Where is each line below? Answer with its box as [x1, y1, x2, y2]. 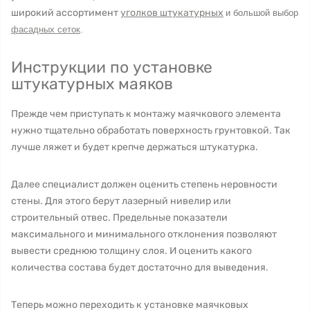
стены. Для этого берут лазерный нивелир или [11, 195, 231, 207]
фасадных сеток [11, 24, 80, 35]
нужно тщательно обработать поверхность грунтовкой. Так [11, 125, 291, 136]
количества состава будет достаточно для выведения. [11, 262, 271, 273]
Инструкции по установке [11, 57, 212, 77]
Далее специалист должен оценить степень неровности [11, 179, 277, 190]
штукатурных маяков [11, 74, 173, 93]
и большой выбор [226, 8, 298, 18]
